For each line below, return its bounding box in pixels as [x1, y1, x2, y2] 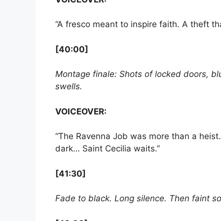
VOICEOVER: [55, 106, 107, 116]
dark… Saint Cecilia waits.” [55, 144, 160, 154]
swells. [55, 81, 82, 92]
